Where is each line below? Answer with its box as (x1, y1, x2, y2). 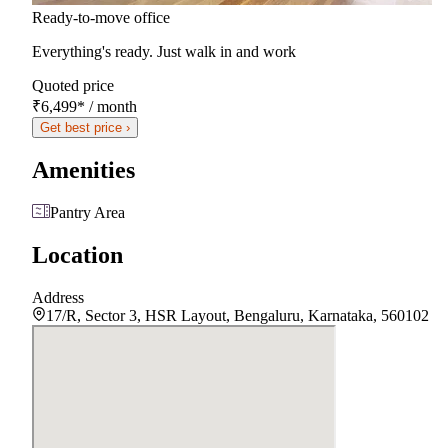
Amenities (32, 157, 135, 184)
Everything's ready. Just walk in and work (32, 42, 296, 60)
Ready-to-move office (32, 8, 170, 26)
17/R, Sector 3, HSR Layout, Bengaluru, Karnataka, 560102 (46, 307, 429, 325)
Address (32, 289, 84, 307)
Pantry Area (50, 204, 125, 222)
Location (32, 242, 123, 269)
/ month (85, 97, 137, 115)
